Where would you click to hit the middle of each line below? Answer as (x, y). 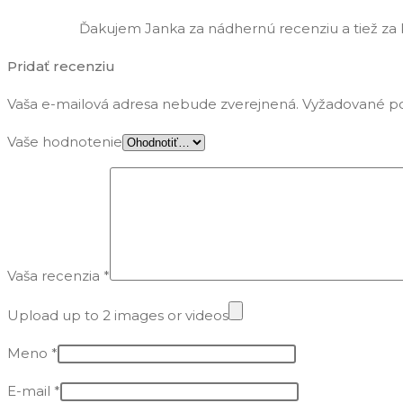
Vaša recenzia (55, 275)
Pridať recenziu (61, 66)
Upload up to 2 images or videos (118, 315)
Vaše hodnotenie (65, 141)
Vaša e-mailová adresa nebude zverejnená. (153, 103)
